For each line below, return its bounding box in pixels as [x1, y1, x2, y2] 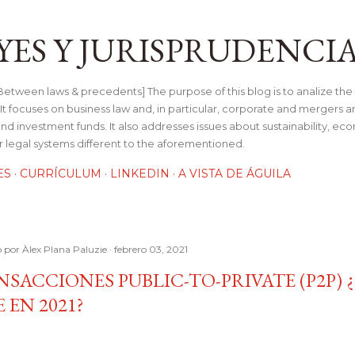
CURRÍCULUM [20, 166, 101, 181]
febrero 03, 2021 [114, 243, 188, 255]
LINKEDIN [110, 166, 170, 181]
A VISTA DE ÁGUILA [178, 166, 291, 181]
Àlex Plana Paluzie [22, 243, 107, 255]
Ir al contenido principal [102, 10, 253, 30]
